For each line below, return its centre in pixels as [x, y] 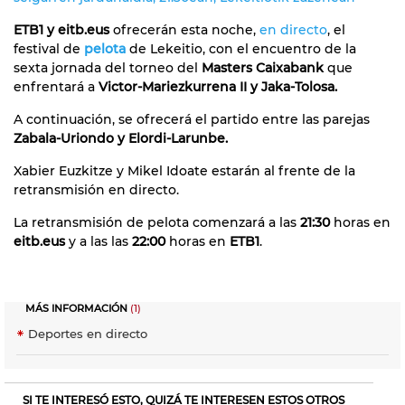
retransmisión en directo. [96, 189]
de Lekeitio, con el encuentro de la [241, 48]
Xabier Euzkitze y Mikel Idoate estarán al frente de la [184, 170]
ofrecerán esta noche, [184, 29]
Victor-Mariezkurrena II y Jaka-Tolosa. [218, 86]
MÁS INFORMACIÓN [76, 308]
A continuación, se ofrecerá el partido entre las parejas [192, 119]
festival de [49, 48]
